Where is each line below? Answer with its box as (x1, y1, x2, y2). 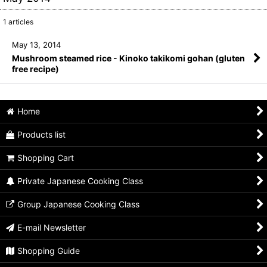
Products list (17, 129, 66, 139)
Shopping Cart (17, 153, 74, 163)
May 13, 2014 (12, 40, 61, 50)
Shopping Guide (17, 246, 80, 256)
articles (7, 17, 33, 27)
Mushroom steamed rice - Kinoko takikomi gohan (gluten (12, 53, 245, 64)
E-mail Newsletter (17, 222, 86, 232)
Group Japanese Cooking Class (17, 199, 140, 209)
